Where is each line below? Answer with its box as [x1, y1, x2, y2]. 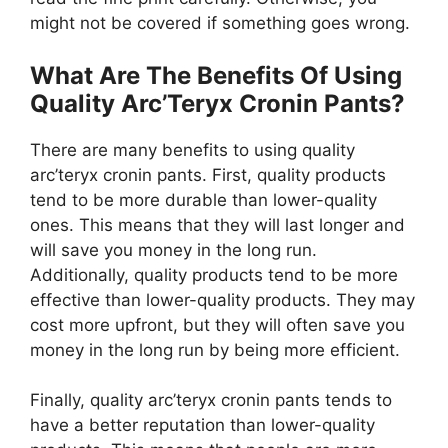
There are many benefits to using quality [30, 139, 355, 160]
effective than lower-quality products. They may [30, 289, 415, 310]
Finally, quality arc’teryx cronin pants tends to [30, 390, 392, 411]
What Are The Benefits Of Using [30, 60, 402, 90]
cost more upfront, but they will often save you [30, 314, 405, 335]
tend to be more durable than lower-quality [30, 189, 377, 210]
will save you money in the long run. [30, 239, 317, 260]
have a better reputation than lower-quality [30, 415, 375, 436]
